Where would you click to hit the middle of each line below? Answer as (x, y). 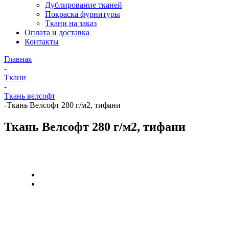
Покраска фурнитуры (83, 14)
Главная (18, 59)
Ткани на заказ (71, 23)
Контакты (42, 42)
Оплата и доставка (57, 32)
